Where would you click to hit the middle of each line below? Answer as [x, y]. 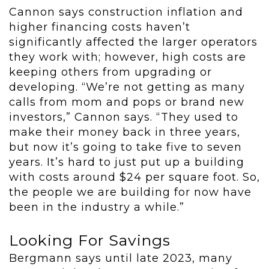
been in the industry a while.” [97, 207]
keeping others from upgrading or [110, 72]
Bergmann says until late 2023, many [121, 258]
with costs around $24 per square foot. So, [134, 177]
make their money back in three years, [125, 132]
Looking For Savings [90, 240]
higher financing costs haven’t [100, 27]
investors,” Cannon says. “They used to [124, 117]
